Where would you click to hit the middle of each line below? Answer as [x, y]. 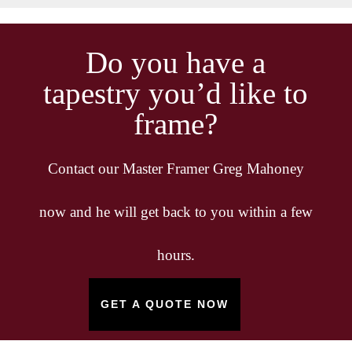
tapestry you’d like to [176, 93]
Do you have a [176, 62]
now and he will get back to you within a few [176, 211]
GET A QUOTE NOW [165, 304]
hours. [176, 255]
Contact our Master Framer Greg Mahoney [176, 168]
